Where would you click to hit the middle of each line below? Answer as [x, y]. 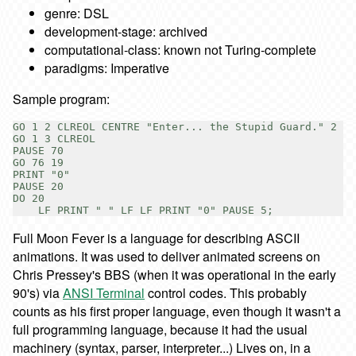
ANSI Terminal [104, 292]
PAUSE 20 [38, 186]
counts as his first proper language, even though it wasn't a [177, 311]
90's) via [38, 292]
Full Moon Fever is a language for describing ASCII [156, 238]
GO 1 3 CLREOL [54, 138]
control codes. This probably [226, 292]
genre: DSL [77, 13]
